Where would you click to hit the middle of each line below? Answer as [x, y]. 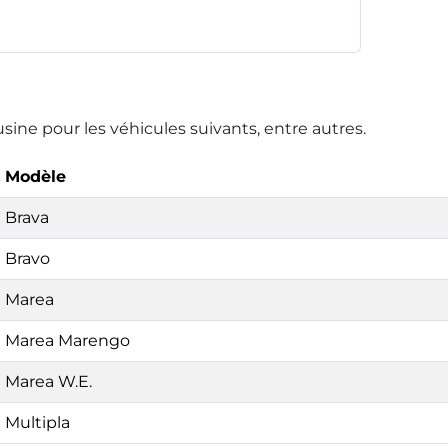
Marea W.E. [48, 381]
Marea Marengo [67, 340]
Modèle [35, 176]
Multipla [37, 422]
